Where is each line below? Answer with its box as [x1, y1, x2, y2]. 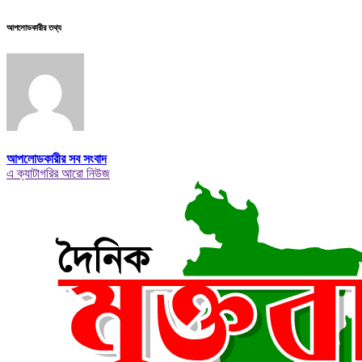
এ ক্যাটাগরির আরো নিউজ [6, 166, 110, 180]
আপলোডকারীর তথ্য [6, 23, 61, 33]
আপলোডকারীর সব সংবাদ [6, 151, 107, 166]
